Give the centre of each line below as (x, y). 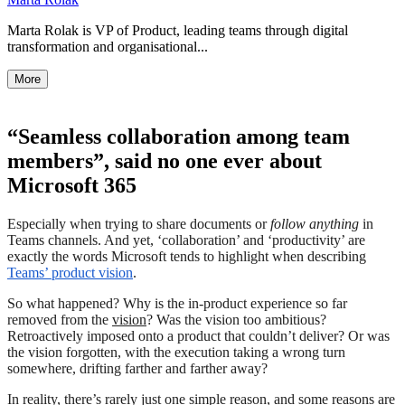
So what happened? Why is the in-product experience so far (177, 303)
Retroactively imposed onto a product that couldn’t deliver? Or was (198, 335)
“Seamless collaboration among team (179, 136)
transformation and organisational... (108, 46)
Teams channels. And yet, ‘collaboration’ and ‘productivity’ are (186, 240)
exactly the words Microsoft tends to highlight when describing (187, 256)
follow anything (315, 223)
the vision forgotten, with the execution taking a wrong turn (176, 352)
